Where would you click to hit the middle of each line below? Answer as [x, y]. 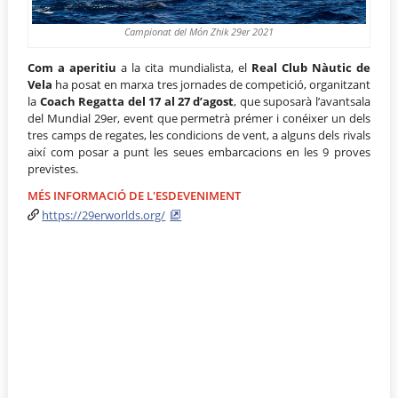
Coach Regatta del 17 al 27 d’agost [137, 101]
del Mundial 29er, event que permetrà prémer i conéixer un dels [199, 118]
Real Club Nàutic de [308, 67]
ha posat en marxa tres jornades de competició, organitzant [211, 84]
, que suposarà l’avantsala [302, 101]
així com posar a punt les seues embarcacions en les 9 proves [199, 151]
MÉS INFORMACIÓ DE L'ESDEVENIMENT [135, 196]
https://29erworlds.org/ [104, 215]
